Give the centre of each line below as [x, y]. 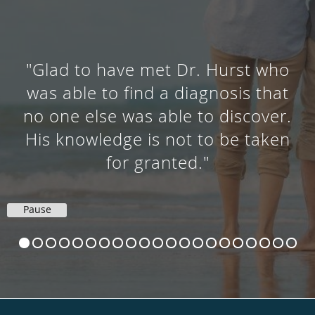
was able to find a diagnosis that [157, 92]
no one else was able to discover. [157, 116]
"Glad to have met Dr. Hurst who [157, 69]
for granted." [157, 162]
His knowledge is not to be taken [157, 139]
